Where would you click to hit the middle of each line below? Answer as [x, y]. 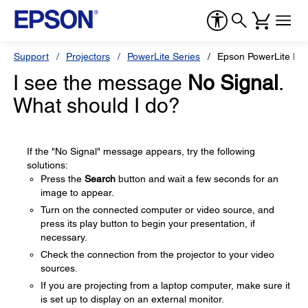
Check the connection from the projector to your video [157, 254]
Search [100, 179]
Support [31, 56]
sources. [59, 268]
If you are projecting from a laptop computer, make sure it [165, 285]
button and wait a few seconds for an [197, 179]
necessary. [64, 237]
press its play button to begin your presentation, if [148, 223]
